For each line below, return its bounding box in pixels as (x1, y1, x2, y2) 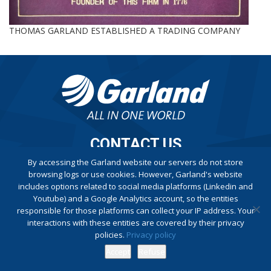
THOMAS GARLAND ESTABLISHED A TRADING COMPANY (9, 25, 240, 37)
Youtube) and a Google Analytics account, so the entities (33, 193, 238, 204)
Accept (106, 246, 130, 257)
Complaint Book (103, 181, 168, 194)
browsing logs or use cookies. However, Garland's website (28, 169, 243, 180)
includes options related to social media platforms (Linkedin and (18, 181, 253, 192)
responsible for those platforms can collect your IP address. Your (16, 205, 255, 216)
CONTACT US (90, 135, 181, 154)
